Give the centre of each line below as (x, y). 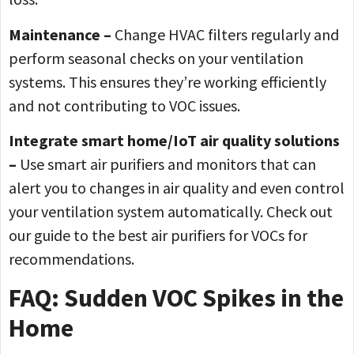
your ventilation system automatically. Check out (171, 212)
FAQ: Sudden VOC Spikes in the (176, 298)
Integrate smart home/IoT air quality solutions (174, 141)
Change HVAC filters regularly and (225, 34)
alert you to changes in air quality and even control (177, 188)
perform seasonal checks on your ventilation (156, 58)
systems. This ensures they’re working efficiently (168, 81)
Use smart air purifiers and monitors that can (166, 164)
